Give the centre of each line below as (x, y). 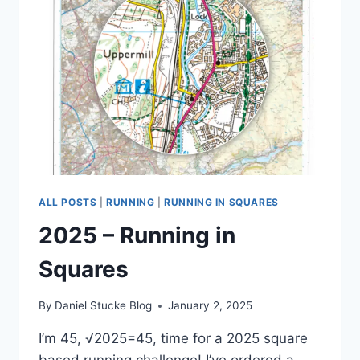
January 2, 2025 (211, 306)
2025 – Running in (137, 236)
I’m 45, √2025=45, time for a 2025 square (173, 339)
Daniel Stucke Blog (104, 306)
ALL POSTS (68, 202)
